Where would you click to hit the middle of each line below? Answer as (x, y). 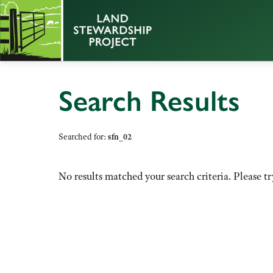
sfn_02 (120, 137)
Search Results (149, 101)
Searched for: (83, 137)
